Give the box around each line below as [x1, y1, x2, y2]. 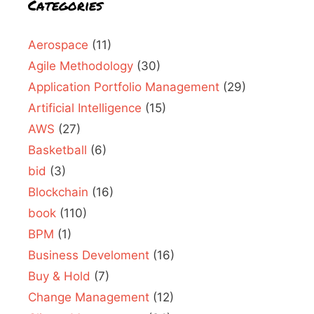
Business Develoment [28, 247, 149, 262]
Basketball [28, 142, 87, 157]
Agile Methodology [28, 58, 133, 73]
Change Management [28, 289, 149, 304]
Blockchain [28, 184, 88, 199]
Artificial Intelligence [28, 100, 142, 115]
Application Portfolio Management [28, 79, 219, 94]
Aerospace [28, 37, 88, 52]
